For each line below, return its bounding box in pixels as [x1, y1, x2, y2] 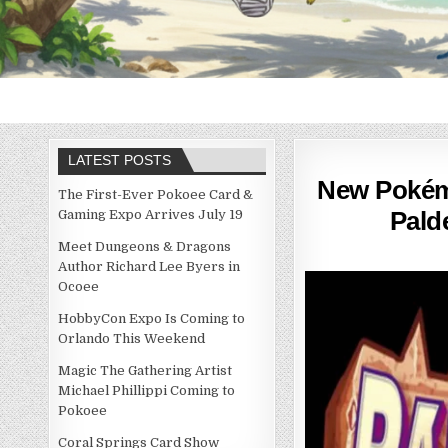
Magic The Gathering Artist [58, 363, 233, 379]
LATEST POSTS [68, 152, 172, 169]
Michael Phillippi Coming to [58, 383, 236, 399]
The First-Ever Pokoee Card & [58, 187, 254, 203]
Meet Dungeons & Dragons [58, 239, 232, 255]
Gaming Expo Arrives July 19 [58, 207, 244, 223]
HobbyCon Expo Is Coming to [58, 311, 246, 327]
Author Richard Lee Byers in [58, 259, 241, 275]
